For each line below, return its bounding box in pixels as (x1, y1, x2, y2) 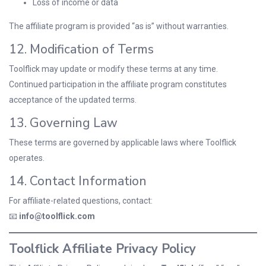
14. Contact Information (9, 173, 147, 189)
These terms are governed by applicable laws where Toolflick (9, 138, 236, 147)
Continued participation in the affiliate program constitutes (9, 80, 227, 89)
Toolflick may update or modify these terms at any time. (9, 64, 218, 74)
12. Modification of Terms (9, 41, 154, 58)
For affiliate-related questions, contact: (9, 196, 153, 205)
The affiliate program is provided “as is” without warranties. (9, 21, 229, 31)
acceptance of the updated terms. (9, 95, 137, 104)
